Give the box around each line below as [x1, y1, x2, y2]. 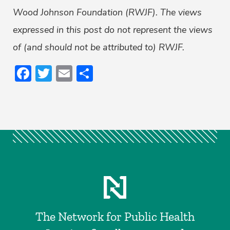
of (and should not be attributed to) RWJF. [13, 41, 184, 54]
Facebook [31, 62, 102, 85]
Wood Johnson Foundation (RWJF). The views [13, 6, 202, 19]
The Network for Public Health [35, 209, 195, 224]
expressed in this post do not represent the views [13, 24, 213, 36]
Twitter [52, 62, 104, 85]
